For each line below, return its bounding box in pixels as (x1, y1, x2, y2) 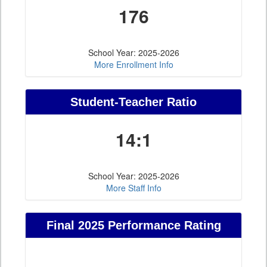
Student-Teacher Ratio (70, 95, 197, 109)
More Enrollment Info (94, 58, 173, 71)
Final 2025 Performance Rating (46, 219, 221, 232)
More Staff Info (105, 182, 162, 194)
